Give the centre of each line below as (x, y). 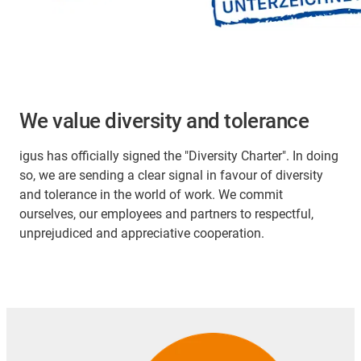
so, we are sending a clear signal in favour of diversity (171, 175)
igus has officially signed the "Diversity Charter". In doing (179, 156)
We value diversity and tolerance (164, 120)
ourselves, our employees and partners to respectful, (166, 214)
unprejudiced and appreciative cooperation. (142, 233)
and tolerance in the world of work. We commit (151, 194)
